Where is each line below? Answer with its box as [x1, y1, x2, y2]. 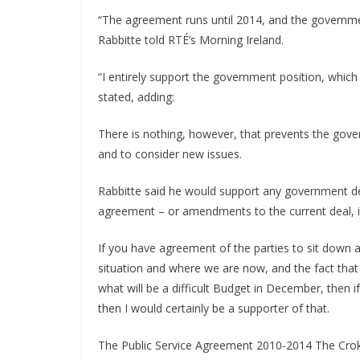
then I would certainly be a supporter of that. [98, 301, 329, 317]
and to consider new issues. [98, 146, 242, 162]
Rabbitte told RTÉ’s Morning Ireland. [98, 32, 284, 48]
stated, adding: [98, 89, 174, 105]
